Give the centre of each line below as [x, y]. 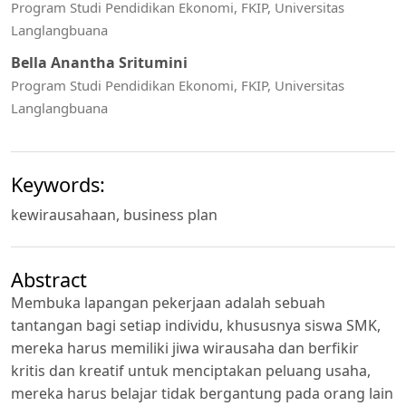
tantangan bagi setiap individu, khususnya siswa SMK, [196, 326]
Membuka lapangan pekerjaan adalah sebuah [168, 303]
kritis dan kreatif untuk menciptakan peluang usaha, [191, 371]
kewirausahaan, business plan [114, 214]
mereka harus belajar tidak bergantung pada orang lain [202, 394]
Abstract [49, 280]
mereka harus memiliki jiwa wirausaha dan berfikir [185, 348]
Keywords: [58, 184]
